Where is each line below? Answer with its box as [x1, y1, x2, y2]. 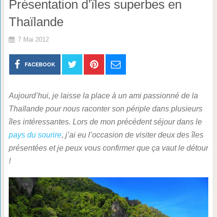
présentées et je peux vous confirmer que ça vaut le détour [8, 144, 208, 152]
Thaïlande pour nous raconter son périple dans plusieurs [8, 105, 202, 113]
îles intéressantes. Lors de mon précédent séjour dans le [8, 118, 202, 126]
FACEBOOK [25, 61, 56, 68]
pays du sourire [8, 131, 62, 139]
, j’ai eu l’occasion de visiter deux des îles [61, 131, 203, 139]
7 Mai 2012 [17, 36, 49, 43]
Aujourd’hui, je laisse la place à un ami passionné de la [8, 92, 198, 100]
